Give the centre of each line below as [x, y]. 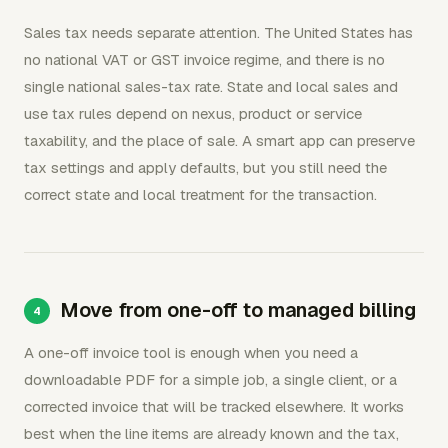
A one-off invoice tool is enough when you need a [191, 352]
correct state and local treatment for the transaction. [200, 194]
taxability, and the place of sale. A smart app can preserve [219, 140]
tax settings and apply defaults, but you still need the [205, 167]
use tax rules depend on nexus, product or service [193, 113]
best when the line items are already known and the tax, [211, 433]
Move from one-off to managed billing [238, 310]
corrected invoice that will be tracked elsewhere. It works [214, 406]
